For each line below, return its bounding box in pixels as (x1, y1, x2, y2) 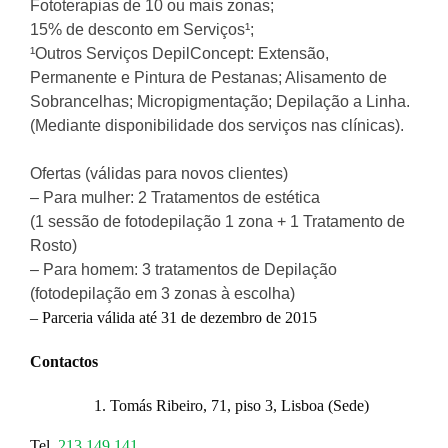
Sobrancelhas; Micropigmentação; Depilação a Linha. (30, 93, 410, 110)
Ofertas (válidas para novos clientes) (30, 165, 288, 182)
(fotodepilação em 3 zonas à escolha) (30, 285, 295, 302)
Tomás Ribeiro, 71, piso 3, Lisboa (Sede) (110, 397, 369, 414)
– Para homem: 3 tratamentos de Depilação (30, 261, 341, 278)
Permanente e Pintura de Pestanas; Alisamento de (30, 69, 387, 86)
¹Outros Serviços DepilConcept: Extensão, (30, 45, 329, 62)
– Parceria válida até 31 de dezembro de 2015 (30, 309, 317, 326)
